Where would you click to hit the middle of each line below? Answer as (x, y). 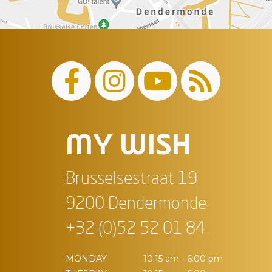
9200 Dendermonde (136, 205)
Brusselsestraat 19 (131, 180)
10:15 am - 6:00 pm (183, 259)
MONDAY (86, 259)
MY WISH (128, 146)
